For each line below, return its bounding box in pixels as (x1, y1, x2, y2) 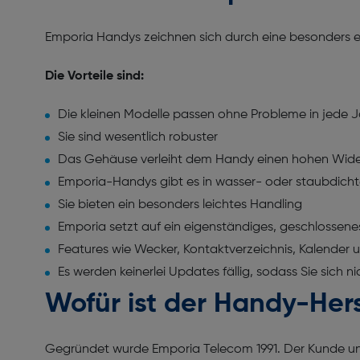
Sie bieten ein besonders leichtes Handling (58, 198, 305, 211)
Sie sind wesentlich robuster (58, 131, 221, 144)
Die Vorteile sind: (45, 70, 147, 83)
